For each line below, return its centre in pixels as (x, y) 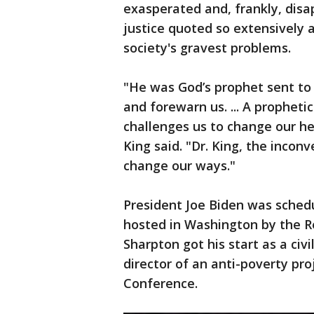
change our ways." (179, 166)
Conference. (161, 284)
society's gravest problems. (207, 48)
